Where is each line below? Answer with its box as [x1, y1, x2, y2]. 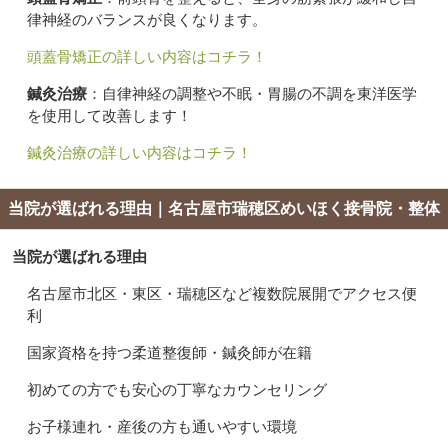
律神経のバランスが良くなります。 [27, 11, 267, 29]
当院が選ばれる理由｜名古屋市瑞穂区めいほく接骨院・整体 [8, 200, 440, 218]
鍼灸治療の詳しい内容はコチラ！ [27, 144, 252, 162]
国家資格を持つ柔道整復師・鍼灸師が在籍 [27, 344, 312, 362]
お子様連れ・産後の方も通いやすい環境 [27, 418, 297, 436]
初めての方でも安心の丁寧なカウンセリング [27, 381, 327, 399]
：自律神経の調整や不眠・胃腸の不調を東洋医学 [87, 85, 417, 103]
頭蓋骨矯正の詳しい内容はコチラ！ [27, 48, 267, 66]
